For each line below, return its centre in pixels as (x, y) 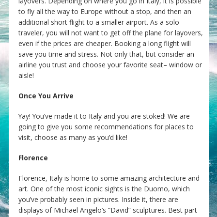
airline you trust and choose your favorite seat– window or (110, 65)
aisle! (26, 76)
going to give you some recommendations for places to (106, 127)
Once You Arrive (46, 96)
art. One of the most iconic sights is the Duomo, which (104, 189)
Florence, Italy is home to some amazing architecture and (109, 178)
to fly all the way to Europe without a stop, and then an (105, 12)
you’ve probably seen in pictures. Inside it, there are (98, 200)
